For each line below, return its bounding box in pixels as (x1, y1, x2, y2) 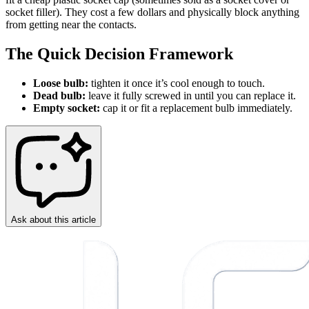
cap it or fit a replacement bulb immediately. (100, 101, 292, 114)
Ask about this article (11, 214, 96, 225)
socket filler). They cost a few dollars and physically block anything (6, 6, 299, 18)
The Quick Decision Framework (6, 44, 233, 63)
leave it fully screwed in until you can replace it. (86, 89, 296, 101)
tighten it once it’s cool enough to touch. (88, 77, 265, 89)
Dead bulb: (33, 89, 86, 101)
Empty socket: (33, 101, 100, 114)
